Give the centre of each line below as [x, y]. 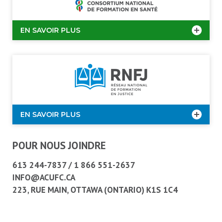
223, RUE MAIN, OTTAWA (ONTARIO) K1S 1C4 [95, 190]
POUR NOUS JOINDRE [59, 145]
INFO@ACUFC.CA [44, 177]
